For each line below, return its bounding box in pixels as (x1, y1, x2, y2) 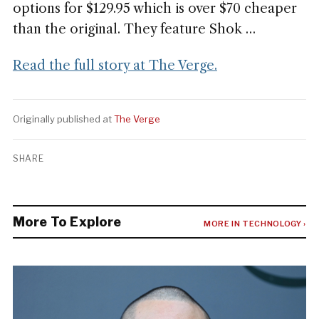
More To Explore (12, 214, 122, 229)
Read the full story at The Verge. (12, 58, 217, 73)
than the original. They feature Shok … (12, 21, 256, 37)
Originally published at (12, 113, 114, 125)
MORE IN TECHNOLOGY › (203, 219, 307, 229)
